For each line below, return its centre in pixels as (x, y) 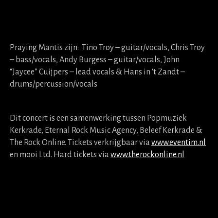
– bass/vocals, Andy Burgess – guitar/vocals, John (95, 60)
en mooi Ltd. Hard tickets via (60, 155)
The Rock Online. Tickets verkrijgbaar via (81, 143)
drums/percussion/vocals (54, 84)
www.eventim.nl (179, 143)
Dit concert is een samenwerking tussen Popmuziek (98, 118)
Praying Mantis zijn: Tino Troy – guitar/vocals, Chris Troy (107, 48)
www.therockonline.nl (147, 155)
